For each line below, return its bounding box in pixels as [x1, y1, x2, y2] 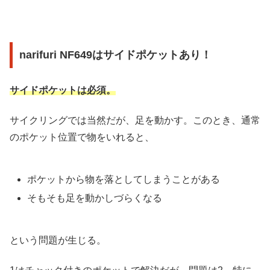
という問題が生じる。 [10, 234, 106, 245]
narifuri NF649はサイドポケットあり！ [19, 49, 212, 61]
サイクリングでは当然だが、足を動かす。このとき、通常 [10, 115, 260, 126]
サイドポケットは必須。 [10, 84, 116, 95]
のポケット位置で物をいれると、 [10, 132, 154, 143]
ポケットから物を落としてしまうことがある [27, 174, 221, 184]
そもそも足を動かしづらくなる [27, 192, 163, 203]
